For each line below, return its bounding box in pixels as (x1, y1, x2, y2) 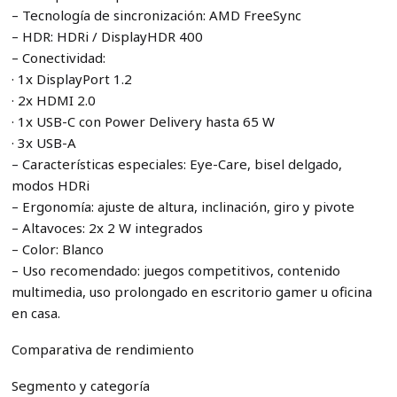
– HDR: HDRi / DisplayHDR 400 (11, 27, 203, 46)
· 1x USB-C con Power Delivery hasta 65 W (11, 113, 275, 131)
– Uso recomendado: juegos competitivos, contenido (11, 261, 340, 280)
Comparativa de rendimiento (11, 340, 194, 359)
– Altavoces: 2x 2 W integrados (11, 219, 203, 237)
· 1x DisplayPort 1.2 (11, 70, 132, 89)
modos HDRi (11, 176, 90, 195)
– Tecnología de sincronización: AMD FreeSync (11, 6, 301, 25)
